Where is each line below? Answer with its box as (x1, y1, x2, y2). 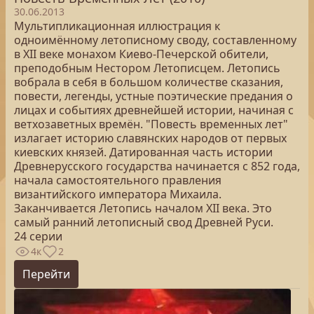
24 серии (14, 228, 62, 244)
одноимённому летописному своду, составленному (14, 32, 296, 48)
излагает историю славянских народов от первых (14, 130, 287, 146)
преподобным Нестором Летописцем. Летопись (14, 60, 280, 76)
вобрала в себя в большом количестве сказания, (14, 74, 283, 90)
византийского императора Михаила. (14, 186, 221, 202)
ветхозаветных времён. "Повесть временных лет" (14, 116, 288, 132)
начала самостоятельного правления (14, 172, 221, 188)
